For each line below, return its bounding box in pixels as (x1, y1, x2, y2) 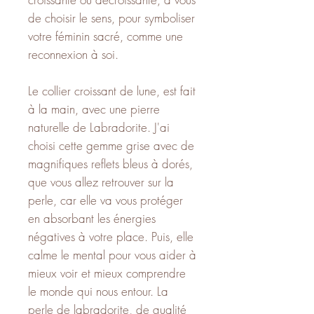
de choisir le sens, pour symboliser (28, 9, 195, 26)
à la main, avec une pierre (28, 100, 160, 117)
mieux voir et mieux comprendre (28, 264, 186, 281)
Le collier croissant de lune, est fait (28, 82, 196, 99)
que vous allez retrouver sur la (28, 173, 174, 190)
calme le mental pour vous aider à (28, 246, 196, 263)
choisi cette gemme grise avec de (28, 137, 194, 153)
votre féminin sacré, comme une (28, 27, 183, 44)
